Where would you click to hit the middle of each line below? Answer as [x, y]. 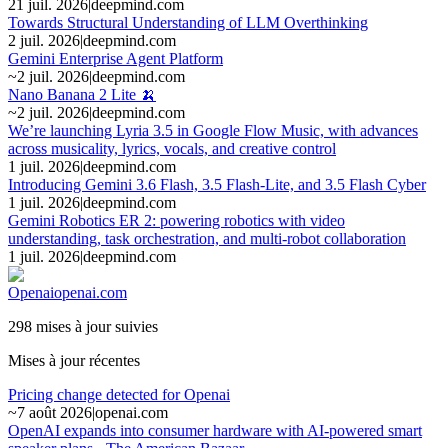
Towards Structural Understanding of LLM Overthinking [188, 22]
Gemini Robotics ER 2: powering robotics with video [176, 220]
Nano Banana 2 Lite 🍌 [82, 94]
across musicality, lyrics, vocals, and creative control [172, 148]
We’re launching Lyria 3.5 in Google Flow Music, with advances [213, 130]
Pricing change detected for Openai [119, 394]
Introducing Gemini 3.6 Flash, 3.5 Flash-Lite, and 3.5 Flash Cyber [217, 184]
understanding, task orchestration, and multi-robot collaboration [207, 238]
